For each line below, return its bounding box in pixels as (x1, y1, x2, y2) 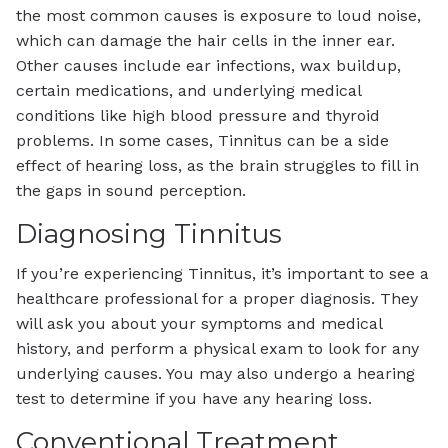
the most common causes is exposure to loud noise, (16, 5, 421, 25)
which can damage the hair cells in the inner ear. (16, 30, 395, 50)
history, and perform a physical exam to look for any (16, 339, 419, 359)
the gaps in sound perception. (16, 180, 246, 200)
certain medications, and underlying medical (16, 80, 361, 100)
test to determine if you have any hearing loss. (16, 389, 372, 409)
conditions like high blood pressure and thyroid (16, 105, 380, 125)
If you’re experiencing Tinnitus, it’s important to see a (16, 264, 429, 284)
